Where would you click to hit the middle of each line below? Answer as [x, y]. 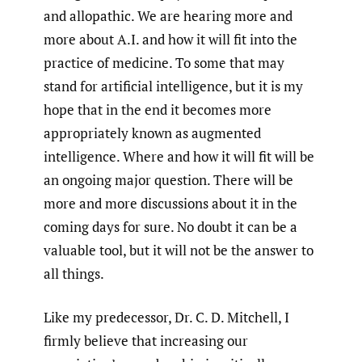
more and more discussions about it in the [170, 203]
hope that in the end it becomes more [158, 109]
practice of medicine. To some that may [164, 62]
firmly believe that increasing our [146, 341]
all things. [74, 273]
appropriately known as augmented [152, 133]
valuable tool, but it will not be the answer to [179, 250]
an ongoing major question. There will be [168, 179]
